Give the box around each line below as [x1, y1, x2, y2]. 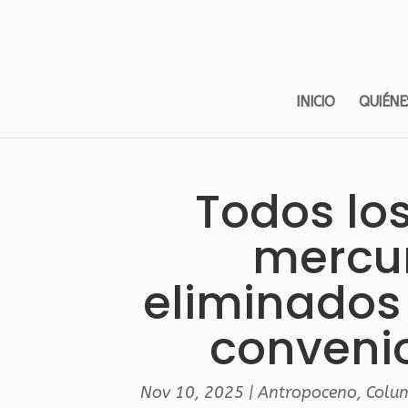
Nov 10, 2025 [139, 382, 244, 403]
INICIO [296, 93, 334, 110]
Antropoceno [257, 382, 357, 403]
